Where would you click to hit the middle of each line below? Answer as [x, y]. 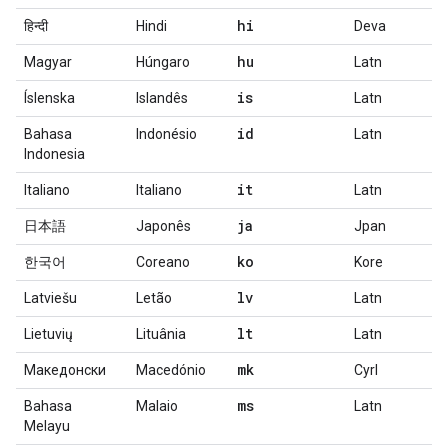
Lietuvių [48, 334]
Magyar [48, 62]
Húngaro [163, 62]
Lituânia [161, 334]
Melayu [47, 426]
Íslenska [49, 98]
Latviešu [50, 298]
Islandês [162, 98]
